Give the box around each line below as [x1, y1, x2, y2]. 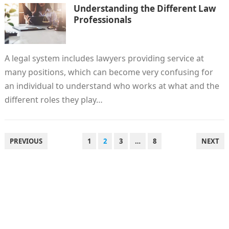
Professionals [73, 14, 131, 26]
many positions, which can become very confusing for [4, 66, 213, 78]
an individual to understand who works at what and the [4, 80, 219, 91]
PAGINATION [4, 147, 56, 158]
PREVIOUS [9, 136, 42, 146]
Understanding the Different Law [73, 3, 216, 14]
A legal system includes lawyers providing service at [4, 53, 204, 64]
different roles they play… [4, 94, 103, 105]
